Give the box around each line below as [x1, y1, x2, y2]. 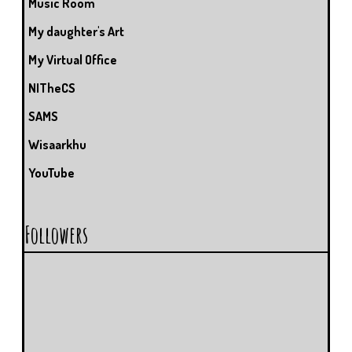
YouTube [28, 164, 75, 181]
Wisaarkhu [28, 136, 86, 152]
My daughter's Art [28, 23, 124, 39]
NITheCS [28, 79, 75, 96]
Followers [24, 219, 88, 249]
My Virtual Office [28, 51, 117, 68]
